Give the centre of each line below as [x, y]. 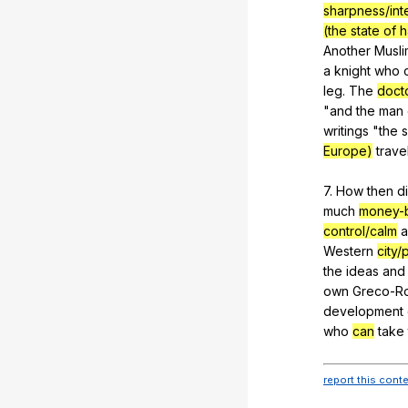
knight [352, 70]
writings [346, 130]
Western [348, 250]
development [363, 311]
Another [347, 50]
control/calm [360, 230]
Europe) [348, 150]
